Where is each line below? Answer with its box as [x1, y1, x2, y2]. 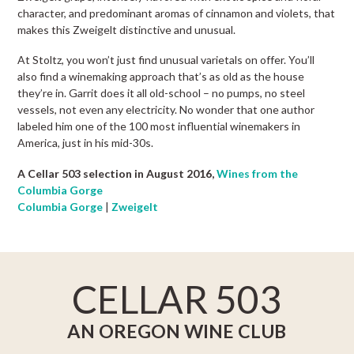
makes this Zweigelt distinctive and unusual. [17, 22, 236, 36]
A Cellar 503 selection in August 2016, [17, 166, 215, 180]
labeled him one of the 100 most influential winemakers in [17, 119, 301, 134]
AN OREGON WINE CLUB [67, 320, 287, 343]
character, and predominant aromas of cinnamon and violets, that [17, 6, 336, 20]
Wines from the [217, 166, 299, 180]
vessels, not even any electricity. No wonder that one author [17, 103, 315, 117]
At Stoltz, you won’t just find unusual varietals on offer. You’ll [17, 53, 315, 67]
